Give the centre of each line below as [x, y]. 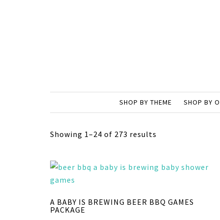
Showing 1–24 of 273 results [103, 134]
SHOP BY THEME [145, 102]
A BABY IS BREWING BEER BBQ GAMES [122, 202]
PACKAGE [68, 210]
